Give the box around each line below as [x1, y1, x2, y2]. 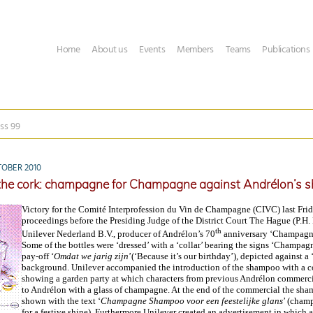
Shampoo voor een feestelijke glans [147, 296, 283, 307]
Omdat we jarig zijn [54, 251, 129, 262]
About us [92, 42, 127, 58]
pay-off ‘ [22, 251, 54, 262]
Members [177, 42, 214, 58]
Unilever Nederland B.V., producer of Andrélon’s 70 [22, 228, 215, 240]
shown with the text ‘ [22, 296, 101, 307]
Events [139, 42, 165, 58]
